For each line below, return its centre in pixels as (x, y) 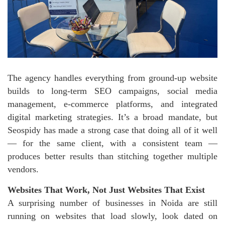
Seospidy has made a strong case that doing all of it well (113, 130)
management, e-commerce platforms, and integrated (113, 104)
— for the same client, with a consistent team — (113, 143)
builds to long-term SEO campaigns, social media (113, 91)
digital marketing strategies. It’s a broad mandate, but (113, 117)
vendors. (23, 170)
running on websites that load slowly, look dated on (113, 216)
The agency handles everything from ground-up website (113, 78)
